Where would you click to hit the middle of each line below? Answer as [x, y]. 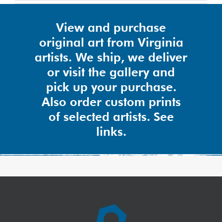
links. [111, 132]
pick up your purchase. [111, 87]
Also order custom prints [111, 102]
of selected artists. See [111, 117]
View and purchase [111, 28]
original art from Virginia [111, 42]
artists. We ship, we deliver [111, 57]
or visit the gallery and [111, 72]
